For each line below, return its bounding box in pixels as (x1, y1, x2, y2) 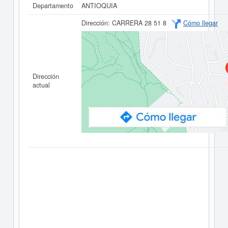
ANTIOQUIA (81, 1, 117, 10)
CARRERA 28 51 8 (111, 18, 166, 27)
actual (32, 80, 50, 90)
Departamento (32, 1, 73, 10)
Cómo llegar (183, 18, 218, 27)
